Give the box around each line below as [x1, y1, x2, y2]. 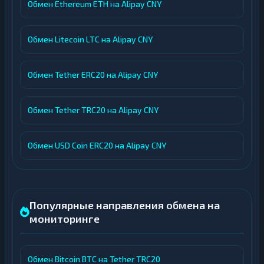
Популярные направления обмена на [29, 199, 220, 212]
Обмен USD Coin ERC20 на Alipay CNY [28, 140, 166, 150]
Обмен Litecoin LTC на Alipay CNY [28, 34, 153, 44]
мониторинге [29, 212, 100, 225]
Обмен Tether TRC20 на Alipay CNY [28, 105, 159, 115]
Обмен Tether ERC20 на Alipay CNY [28, 70, 158, 80]
